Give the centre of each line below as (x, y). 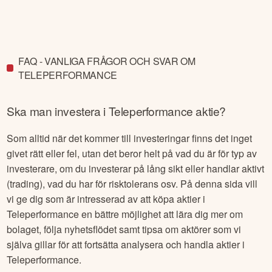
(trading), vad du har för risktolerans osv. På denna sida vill (132, 183)
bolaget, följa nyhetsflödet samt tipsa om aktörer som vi (124, 229)
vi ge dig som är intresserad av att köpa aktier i (106, 199)
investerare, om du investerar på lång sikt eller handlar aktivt (136, 168)
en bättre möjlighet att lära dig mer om (161, 214)
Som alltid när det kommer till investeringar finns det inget (130, 138)
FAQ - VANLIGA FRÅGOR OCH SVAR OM (107, 61)
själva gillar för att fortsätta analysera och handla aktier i (126, 244)
